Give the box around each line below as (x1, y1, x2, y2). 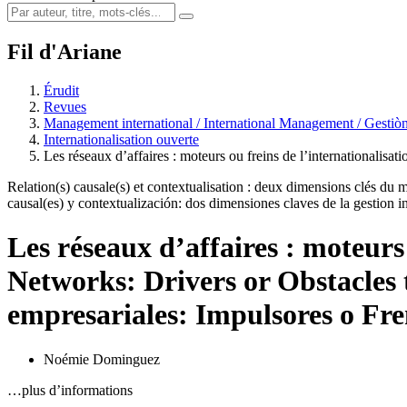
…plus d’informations (7, 382, 133, 398)
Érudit (44, 82, 79, 98)
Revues (44, 98, 86, 114)
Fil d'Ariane (7, 39, 122, 64)
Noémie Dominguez (44, 351, 160, 367)
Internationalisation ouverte (44, 131, 199, 147)
